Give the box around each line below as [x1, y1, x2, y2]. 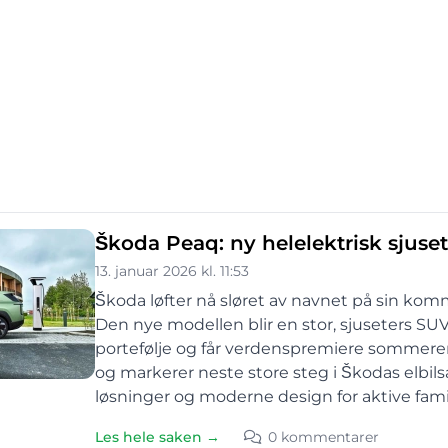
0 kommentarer [268, 428, 379, 446]
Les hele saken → [95, 428, 220, 446]
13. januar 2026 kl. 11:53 [95, 262, 249, 280]
